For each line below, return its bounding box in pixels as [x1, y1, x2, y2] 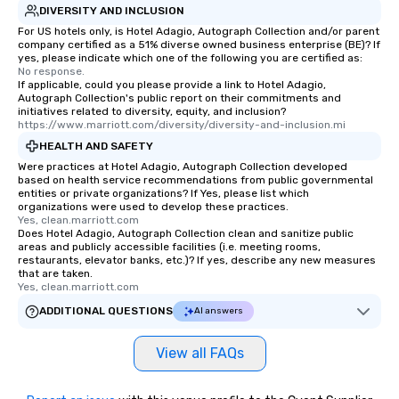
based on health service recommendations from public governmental [18, 174, 373, 186]
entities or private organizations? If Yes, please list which [18, 187, 309, 199]
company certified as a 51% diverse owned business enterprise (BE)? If [18, 38, 380, 51]
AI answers [194, 305, 243, 316]
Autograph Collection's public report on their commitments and [18, 92, 341, 104]
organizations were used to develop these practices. [18, 200, 289, 213]
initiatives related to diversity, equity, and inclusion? [18, 105, 286, 118]
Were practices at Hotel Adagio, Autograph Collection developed [18, 160, 347, 173]
